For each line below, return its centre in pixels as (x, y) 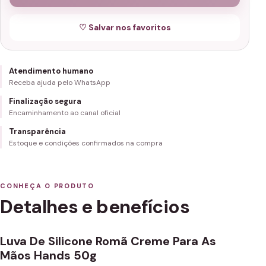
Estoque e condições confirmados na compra (86, 143)
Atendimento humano (51, 71)
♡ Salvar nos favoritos (125, 27)
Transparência (37, 132)
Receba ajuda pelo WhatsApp (60, 83)
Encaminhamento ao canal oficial (65, 113)
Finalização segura (45, 101)
